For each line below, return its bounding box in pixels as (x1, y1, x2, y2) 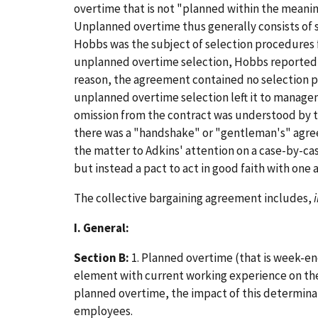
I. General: (74, 220, 129, 236)
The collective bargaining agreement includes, (74, 190, 314, 207)
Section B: (74, 250, 129, 266)
